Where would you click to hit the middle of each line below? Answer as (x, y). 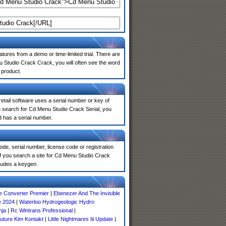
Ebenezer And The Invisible (87, 193)
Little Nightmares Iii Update (80, 219)
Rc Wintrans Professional (42, 210)
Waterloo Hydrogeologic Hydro (57, 202)
